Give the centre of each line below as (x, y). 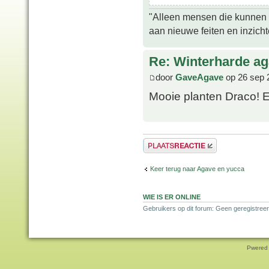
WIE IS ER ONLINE (172, 197)
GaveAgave (199, 77)
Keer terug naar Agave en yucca (197, 169)
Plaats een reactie (169, 141)
